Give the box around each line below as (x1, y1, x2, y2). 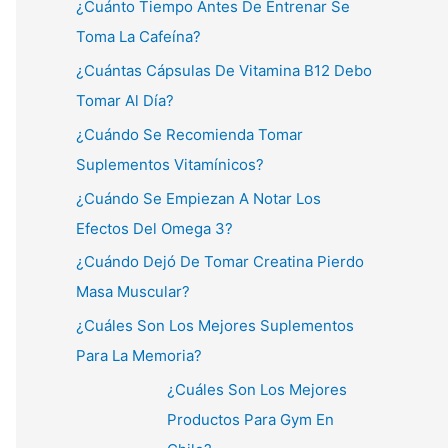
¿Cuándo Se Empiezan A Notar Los (76, 188, 321, 208)
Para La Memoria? (76, 346, 202, 365)
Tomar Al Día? (76, 91, 174, 110)
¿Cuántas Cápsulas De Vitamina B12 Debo (76, 61, 372, 80)
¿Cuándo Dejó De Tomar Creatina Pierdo (76, 252, 364, 272)
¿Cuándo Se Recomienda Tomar (76, 124, 303, 144)
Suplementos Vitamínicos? (76, 154, 264, 174)
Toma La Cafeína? (76, 27, 201, 47)
